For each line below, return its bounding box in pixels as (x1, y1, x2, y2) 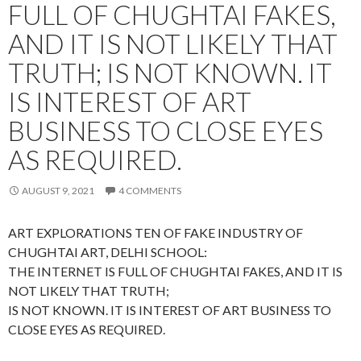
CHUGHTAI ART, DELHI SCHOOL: (8, 243, 207, 259)
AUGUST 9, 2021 (22, 184, 94, 197)
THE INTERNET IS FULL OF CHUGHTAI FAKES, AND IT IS (8, 263, 342, 279)
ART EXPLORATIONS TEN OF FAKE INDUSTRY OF (8, 224, 303, 240)
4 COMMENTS (118, 184, 181, 197)
